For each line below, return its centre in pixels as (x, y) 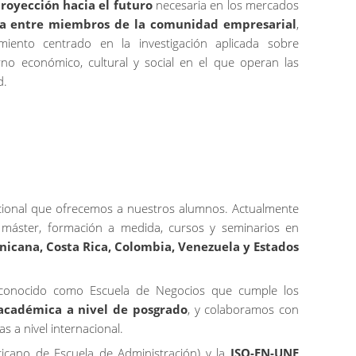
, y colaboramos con (243, 309)
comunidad (185, 23)
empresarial (260, 23)
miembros (79, 23)
